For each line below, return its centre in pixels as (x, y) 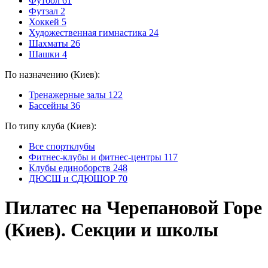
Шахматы (48, 43)
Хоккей (44, 22)
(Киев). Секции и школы (112, 230)
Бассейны (48, 106)
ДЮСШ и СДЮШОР (72, 179)
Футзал (43, 11)
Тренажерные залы (67, 95)
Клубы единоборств (70, 168)
